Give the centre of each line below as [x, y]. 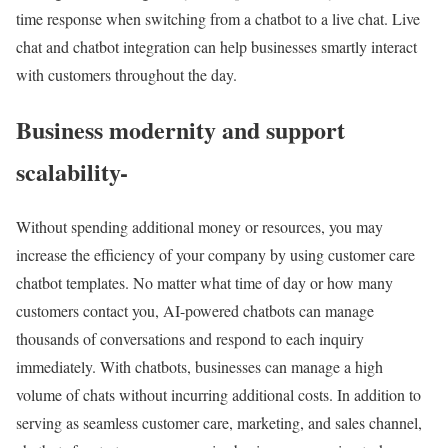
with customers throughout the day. [126, 75]
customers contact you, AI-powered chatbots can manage [195, 311]
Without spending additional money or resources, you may [199, 227]
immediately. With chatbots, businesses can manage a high [199, 367]
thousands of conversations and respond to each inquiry [190, 339]
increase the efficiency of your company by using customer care [215, 255]
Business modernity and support [180, 130]
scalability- [72, 172]
